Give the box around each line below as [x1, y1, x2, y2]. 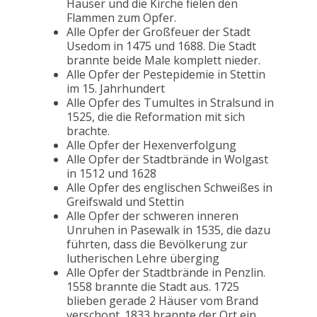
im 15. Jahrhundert [67, 81, 165, 97]
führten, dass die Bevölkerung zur [67, 236, 248, 253]
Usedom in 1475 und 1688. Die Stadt [67, 38, 256, 54]
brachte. [67, 123, 110, 139]
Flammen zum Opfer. [67, 10, 176, 26]
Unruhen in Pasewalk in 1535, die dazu [67, 222, 270, 238]
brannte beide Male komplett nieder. [67, 52, 260, 69]
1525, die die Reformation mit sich [67, 109, 245, 125]
